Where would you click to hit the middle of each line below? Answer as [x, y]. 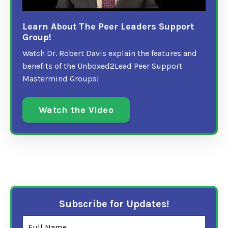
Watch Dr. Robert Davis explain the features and [110, 53]
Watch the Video [76, 110]
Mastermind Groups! [61, 79]
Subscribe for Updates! [114, 204]
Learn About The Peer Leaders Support [108, 27]
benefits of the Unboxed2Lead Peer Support [102, 66]
